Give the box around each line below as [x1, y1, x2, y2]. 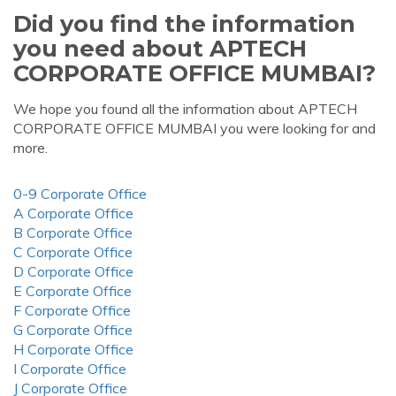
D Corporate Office [13, 263, 133, 280]
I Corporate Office [13, 360, 126, 377]
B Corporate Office [13, 224, 133, 241]
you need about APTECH [13, 34, 307, 62]
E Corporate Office [13, 282, 132, 300]
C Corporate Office [13, 243, 133, 261]
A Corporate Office [13, 204, 133, 222]
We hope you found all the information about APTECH [13, 100, 357, 118]
